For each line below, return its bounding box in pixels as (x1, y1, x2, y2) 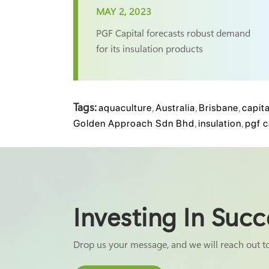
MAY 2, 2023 (96, 5, 152, 17)
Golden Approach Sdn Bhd (73, 118, 195, 129)
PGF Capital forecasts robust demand (96, 26, 250, 39)
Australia (156, 102, 195, 113)
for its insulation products (96, 42, 203, 55)
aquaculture (98, 102, 152, 113)
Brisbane (199, 102, 238, 113)
